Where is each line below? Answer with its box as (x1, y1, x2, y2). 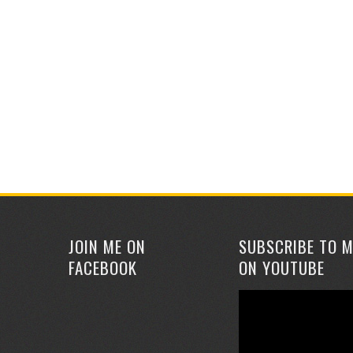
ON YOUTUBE (239, 255, 325, 281)
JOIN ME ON (69, 234, 146, 259)
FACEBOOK (69, 255, 137, 281)
